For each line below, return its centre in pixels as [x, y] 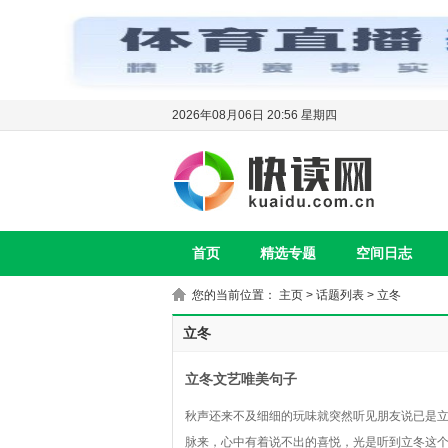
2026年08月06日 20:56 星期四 [254, 115]
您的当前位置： [235, 295]
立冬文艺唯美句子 [241, 379]
